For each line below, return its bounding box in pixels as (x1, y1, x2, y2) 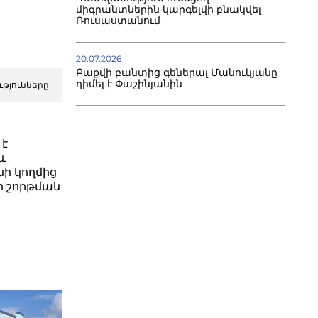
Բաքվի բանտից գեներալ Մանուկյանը (75, 66, 278, 79)
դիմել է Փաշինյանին (75, 77, 182, 91)
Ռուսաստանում (75, 14, 160, 28)
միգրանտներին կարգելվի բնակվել (75, 3, 261, 16)
